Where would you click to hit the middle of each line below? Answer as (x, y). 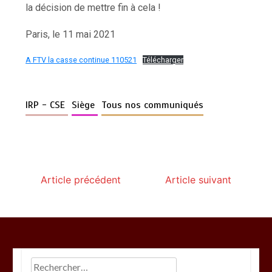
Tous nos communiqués (153, 105)
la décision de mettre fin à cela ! (93, 7)
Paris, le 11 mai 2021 (72, 34)
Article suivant (198, 179)
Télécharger (163, 59)
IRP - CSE (47, 105)
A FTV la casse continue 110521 (81, 59)
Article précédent (81, 179)
